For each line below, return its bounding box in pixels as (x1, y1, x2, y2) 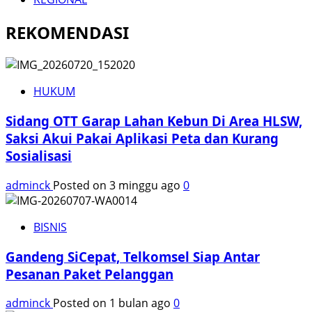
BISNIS (33, 219, 67, 235)
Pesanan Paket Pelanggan (6, 265, 173, 283)
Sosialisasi (6, 147, 72, 165)
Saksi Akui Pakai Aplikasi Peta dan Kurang (6, 130, 279, 148)
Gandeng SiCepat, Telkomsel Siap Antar (6, 247, 260, 265)
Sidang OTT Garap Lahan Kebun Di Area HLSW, (6, 112, 302, 130)
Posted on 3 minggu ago (53, 177, 183, 193)
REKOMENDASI (6, 20, 129, 44)
